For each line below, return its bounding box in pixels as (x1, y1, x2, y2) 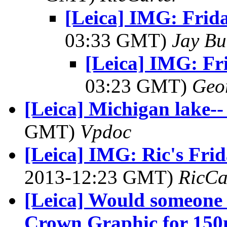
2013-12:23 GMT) (24, 166, 178, 188)
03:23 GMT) (85, 75, 192, 97)
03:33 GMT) (65, 29, 172, 51)
